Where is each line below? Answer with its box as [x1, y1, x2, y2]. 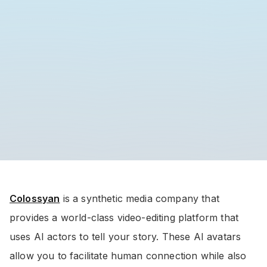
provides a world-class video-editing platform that [10, 212, 239, 223]
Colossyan [10, 193, 60, 204]
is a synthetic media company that [60, 193, 219, 204]
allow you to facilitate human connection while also [10, 250, 247, 262]
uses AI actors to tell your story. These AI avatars [10, 231, 241, 243]
